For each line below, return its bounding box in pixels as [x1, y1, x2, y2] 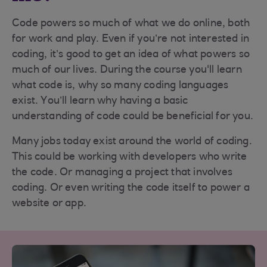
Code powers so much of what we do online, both [12, 18, 250, 29]
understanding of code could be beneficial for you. [12, 111, 254, 122]
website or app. [12, 198, 86, 209]
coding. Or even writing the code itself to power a [12, 182, 250, 194]
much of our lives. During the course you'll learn [12, 64, 242, 76]
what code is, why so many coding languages [12, 80, 229, 91]
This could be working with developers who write [12, 151, 247, 163]
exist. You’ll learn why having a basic [12, 95, 188, 107]
